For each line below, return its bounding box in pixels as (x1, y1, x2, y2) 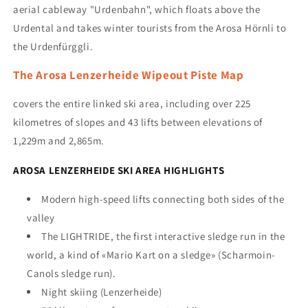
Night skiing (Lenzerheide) (41, 285, 162, 299)
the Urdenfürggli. (13, 39, 93, 53)
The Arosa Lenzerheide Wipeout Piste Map (13, 67, 244, 82)
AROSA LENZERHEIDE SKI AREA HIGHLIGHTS (13, 163, 225, 177)
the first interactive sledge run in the (116, 230, 285, 243)
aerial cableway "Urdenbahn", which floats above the (13, 2, 261, 16)
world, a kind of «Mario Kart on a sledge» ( (27, 248, 221, 262)
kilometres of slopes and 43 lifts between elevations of (13, 115, 263, 129)
